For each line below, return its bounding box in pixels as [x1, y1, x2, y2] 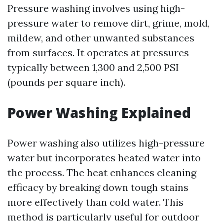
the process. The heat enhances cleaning [7, 166, 196, 179]
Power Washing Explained [7, 103, 191, 122]
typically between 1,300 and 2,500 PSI [7, 61, 179, 74]
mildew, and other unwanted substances [7, 32, 194, 44]
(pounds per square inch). [7, 76, 125, 88]
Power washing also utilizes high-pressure [7, 137, 205, 149]
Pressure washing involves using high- [7, 2, 185, 14]
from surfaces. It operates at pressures [7, 46, 189, 59]
